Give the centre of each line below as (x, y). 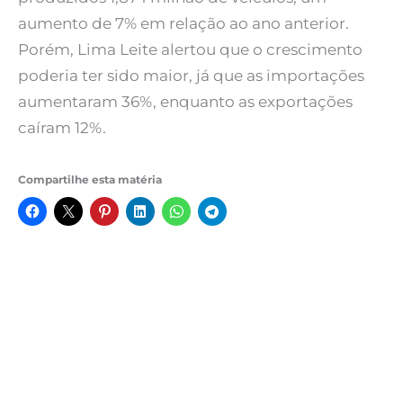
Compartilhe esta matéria (90, 179)
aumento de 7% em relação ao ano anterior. (184, 23)
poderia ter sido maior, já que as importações (191, 75)
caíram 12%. (62, 127)
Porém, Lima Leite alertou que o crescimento (190, 49)
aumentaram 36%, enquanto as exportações (185, 101)
